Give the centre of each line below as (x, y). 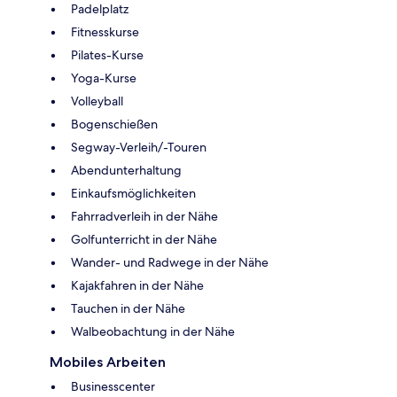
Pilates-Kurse (107, 54)
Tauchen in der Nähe (128, 308)
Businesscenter (113, 386)
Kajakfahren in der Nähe (137, 285)
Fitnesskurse (105, 31)
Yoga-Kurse (104, 78)
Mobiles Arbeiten (108, 362)
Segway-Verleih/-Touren (139, 147)
